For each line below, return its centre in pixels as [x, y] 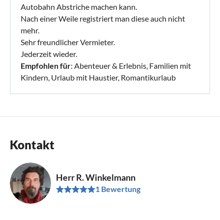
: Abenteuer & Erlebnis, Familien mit [131, 65]
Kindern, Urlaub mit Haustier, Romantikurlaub [98, 77]
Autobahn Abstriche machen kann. [79, 6]
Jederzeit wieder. [49, 54]
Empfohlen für [46, 65]
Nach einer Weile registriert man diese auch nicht [103, 18]
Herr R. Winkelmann [96, 177]
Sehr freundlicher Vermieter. [68, 42]
